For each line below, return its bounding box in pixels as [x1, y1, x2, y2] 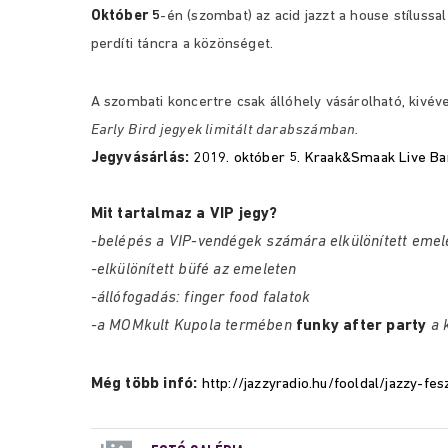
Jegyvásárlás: [90, 151, 190, 166]
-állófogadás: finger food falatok [90, 290, 311, 306]
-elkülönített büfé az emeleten [90, 262, 297, 278]
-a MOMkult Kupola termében [90, 318, 297, 334]
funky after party [296, 318, 427, 334]
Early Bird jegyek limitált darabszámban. [90, 123, 359, 138]
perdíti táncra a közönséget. [90, 37, 274, 52]
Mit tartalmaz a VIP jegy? [90, 206, 278, 222]
